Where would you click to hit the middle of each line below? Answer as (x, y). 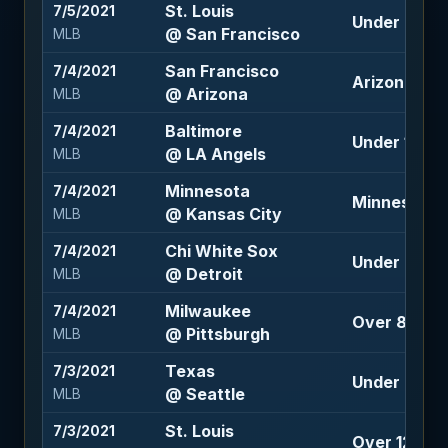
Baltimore (203, 130)
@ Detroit (203, 273)
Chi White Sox (221, 250)
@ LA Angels (215, 153)
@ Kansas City (223, 213)
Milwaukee (207, 310)
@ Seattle (204, 393)
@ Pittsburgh (217, 333)
